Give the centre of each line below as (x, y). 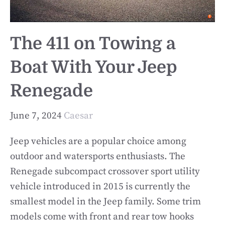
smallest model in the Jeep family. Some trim (105, 201)
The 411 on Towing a (93, 44)
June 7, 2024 (36, 116)
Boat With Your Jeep (94, 67)
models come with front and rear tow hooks (102, 216)
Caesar (78, 116)
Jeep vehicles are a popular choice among (98, 141)
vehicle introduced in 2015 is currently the (100, 186)
